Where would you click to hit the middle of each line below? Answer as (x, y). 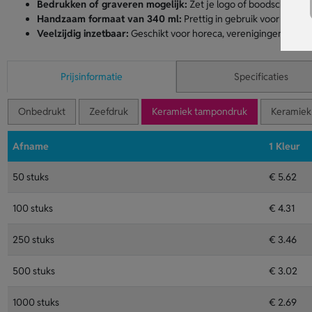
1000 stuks (36, 302)
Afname (30, 146)
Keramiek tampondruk (199, 111)
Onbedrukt (41, 111)
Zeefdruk (108, 111)
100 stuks (32, 208)
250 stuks (33, 240)
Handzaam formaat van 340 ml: (109, 19)
